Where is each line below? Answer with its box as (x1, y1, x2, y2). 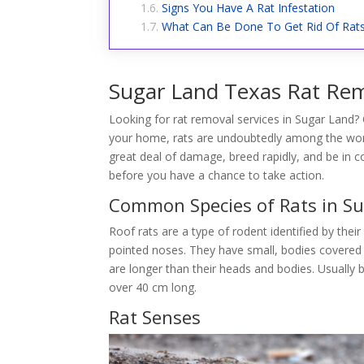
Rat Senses (109, 304, 201, 329)
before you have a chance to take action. (109, 167, 325, 183)
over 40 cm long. (109, 279, 197, 295)
